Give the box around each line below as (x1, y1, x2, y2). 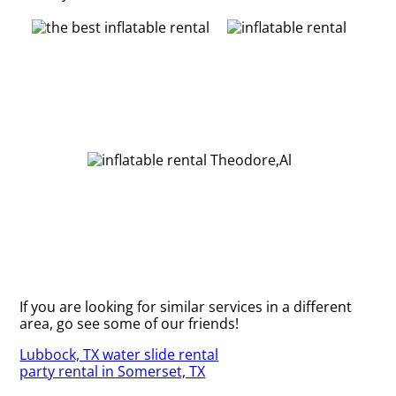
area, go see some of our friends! (19, 313, 240, 333)
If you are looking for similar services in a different (19, 296, 353, 316)
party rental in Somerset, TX (19, 361, 206, 381)
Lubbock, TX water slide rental (19, 344, 219, 364)
